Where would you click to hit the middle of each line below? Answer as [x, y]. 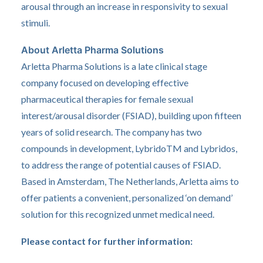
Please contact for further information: [107, 241]
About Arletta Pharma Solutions [92, 50]
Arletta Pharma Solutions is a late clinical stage [114, 66]
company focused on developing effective [105, 82]
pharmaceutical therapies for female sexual [107, 99]
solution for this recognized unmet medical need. [118, 214]
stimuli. [36, 23]
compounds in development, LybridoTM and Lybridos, [129, 148]
